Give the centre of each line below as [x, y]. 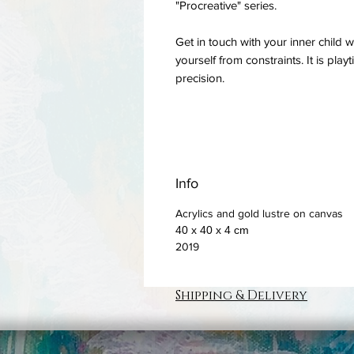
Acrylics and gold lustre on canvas [259, 213]
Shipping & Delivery [241, 295]
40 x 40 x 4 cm [212, 230]
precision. [200, 77]
